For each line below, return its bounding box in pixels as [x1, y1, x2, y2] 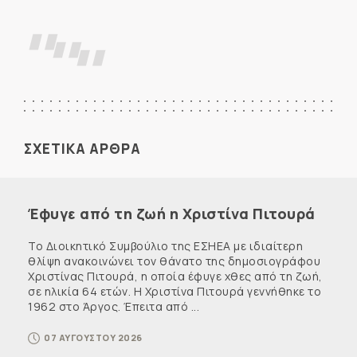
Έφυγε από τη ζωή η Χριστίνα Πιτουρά [28, 203, 316, 223]
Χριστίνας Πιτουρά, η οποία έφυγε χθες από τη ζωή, [28, 268, 323, 284]
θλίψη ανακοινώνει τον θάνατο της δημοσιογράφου [28, 253, 320, 269]
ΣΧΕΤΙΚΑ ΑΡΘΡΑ [24, 139, 141, 158]
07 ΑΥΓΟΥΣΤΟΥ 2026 [44, 331, 143, 343]
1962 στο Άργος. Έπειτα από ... [28, 298, 199, 314]
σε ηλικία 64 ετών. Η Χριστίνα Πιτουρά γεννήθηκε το [28, 283, 321, 299]
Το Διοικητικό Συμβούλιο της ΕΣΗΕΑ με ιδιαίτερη [28, 237, 303, 253]
